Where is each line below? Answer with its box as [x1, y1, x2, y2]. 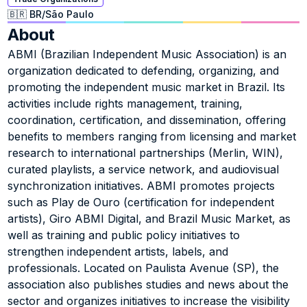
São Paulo [45, 8, 95, 20]
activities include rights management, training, [8, 97, 243, 110]
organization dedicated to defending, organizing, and [8, 64, 280, 77]
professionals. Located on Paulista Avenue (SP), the [8, 261, 280, 275]
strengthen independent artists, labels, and [8, 245, 229, 258]
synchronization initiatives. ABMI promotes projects [8, 179, 275, 193]
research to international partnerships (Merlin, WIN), [8, 146, 284, 160]
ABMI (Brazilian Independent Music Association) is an [8, 47, 287, 61]
